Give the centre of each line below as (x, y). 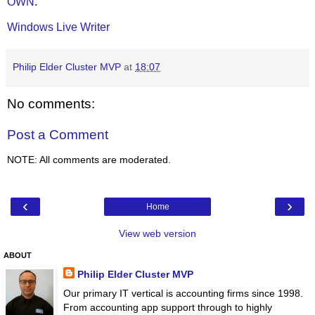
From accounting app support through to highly (167, 308)
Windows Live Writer (58, 27)
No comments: (51, 103)
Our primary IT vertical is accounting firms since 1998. (183, 294)
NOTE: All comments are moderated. (89, 159)
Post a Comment (58, 134)
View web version (157, 234)
